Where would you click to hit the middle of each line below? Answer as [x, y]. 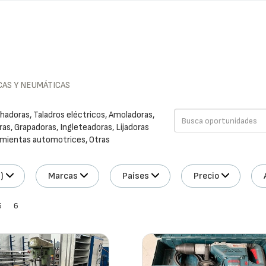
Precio [207, 176]
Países [136, 176]
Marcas [63, 176]
